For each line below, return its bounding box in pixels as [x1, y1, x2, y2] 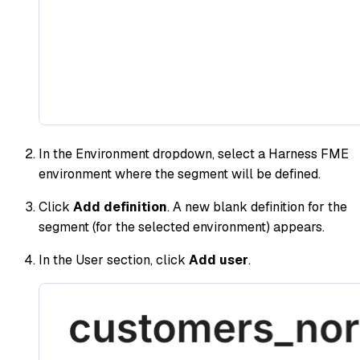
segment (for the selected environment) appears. [39, 219, 325, 236]
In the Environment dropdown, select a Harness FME [39, 145, 349, 163]
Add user [189, 252, 248, 269]
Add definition [73, 198, 167, 216]
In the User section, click [39, 252, 189, 269]
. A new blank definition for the [167, 198, 347, 216]
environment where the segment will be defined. [39, 166, 321, 183]
